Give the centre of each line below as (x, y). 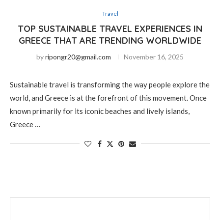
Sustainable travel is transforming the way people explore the (110, 84)
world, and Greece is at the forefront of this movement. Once (108, 98)
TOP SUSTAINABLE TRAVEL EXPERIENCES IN (110, 29)
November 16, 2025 (154, 57)
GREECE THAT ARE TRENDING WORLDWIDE (110, 41)
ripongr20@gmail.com (78, 57)
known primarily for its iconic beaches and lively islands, (100, 111)
